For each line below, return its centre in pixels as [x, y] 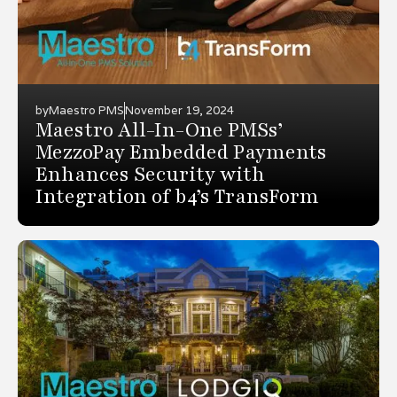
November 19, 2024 [179, 110]
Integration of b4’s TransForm [177, 196]
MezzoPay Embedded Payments [181, 152]
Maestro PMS [86, 110]
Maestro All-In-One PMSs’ [159, 130]
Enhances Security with [150, 174]
